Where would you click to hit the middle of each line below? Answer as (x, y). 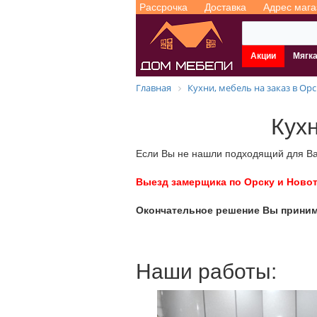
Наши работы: (206, 271)
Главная (154, 88)
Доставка (225, 7)
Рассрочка (163, 7)
